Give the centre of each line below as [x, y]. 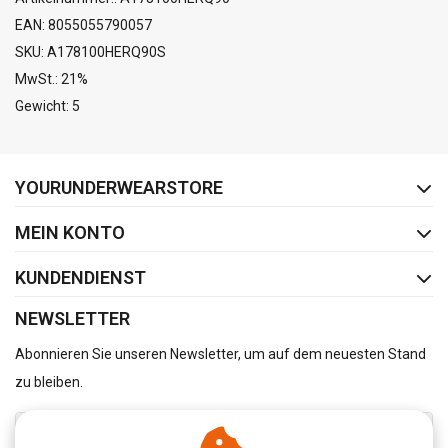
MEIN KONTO [70, 233]
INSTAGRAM [291, 162]
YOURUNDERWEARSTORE [119, 188]
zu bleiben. [49, 382]
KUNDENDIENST [80, 278]
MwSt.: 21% [51, 79]
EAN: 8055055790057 [83, 25]
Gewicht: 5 [47, 106]
